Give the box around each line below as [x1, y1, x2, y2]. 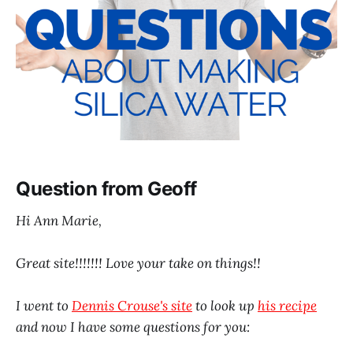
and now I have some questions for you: [16, 318, 250, 336]
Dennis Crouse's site [72, 296, 192, 314]
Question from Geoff [16, 176, 197, 200]
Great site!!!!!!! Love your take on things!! [16, 254, 261, 272]
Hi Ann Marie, [16, 211, 102, 229]
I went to [16, 296, 72, 314]
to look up [192, 296, 258, 314]
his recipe [258, 296, 317, 314]
